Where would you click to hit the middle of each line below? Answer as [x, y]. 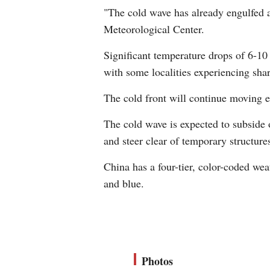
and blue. [124, 183]
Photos [157, 261]
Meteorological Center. [154, 29]
